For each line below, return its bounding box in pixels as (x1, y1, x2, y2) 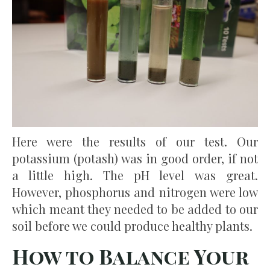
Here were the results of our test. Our (12, 133, 258, 149)
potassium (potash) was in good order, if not (12, 149, 258, 166)
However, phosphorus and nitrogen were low (12, 183, 258, 200)
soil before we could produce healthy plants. (12, 217, 253, 234)
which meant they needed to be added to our (12, 200, 258, 217)
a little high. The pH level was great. (12, 166, 258, 183)
